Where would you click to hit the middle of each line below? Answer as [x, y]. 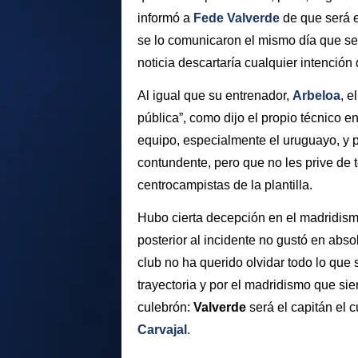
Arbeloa [316, 96]
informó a [165, 18]
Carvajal [162, 329]
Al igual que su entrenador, [215, 96]
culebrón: [165, 307]
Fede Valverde [237, 18]
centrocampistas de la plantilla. [225, 185]
